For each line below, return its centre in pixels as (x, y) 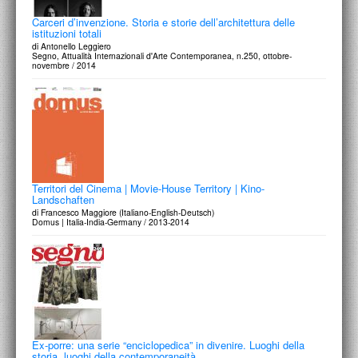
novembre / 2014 (64, 65)
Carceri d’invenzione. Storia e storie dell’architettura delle (163, 22)
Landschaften (63, 199)
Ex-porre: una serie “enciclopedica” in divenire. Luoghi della (168, 345)
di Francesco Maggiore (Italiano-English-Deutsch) (123, 212)
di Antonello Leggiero (72, 46)
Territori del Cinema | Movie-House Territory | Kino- (148, 188)
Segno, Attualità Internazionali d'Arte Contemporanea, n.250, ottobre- (162, 56)
